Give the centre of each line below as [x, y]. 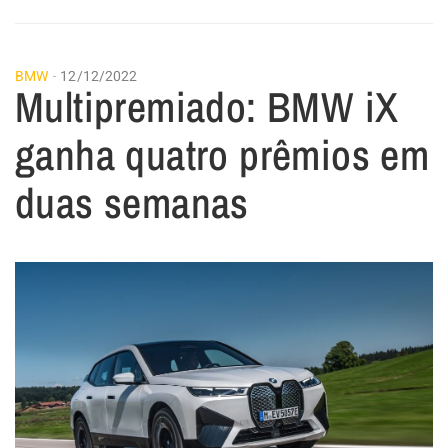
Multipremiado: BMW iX [207, 107]
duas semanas [132, 203]
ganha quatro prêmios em [222, 155]
